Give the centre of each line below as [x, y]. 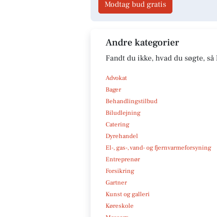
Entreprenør [123, 159]
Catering [117, 124]
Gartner [116, 182]
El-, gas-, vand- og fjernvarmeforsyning [158, 147]
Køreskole [120, 206]
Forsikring [120, 171]
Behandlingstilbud [132, 101]
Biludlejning [123, 113]
